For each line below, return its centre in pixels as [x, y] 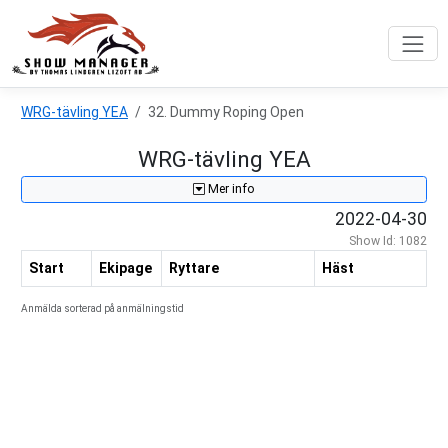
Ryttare [194, 268]
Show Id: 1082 [388, 241]
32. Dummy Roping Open [226, 111]
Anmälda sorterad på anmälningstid [102, 309]
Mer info [230, 189]
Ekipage [125, 268]
